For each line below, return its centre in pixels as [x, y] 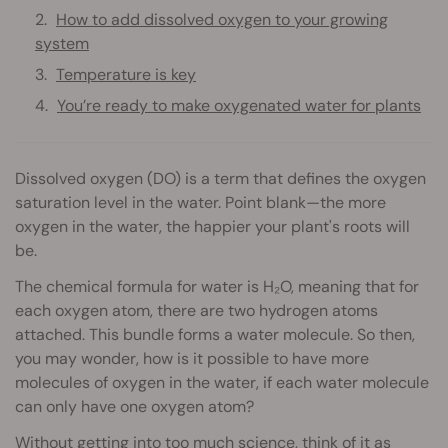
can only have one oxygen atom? [134, 407]
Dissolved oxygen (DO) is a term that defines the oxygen [220, 179]
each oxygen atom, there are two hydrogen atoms [196, 311]
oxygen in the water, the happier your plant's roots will [212, 227]
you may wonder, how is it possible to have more [192, 359]
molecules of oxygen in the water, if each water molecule [222, 383]
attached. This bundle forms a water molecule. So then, [215, 335]
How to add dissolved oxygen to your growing [222, 20]
